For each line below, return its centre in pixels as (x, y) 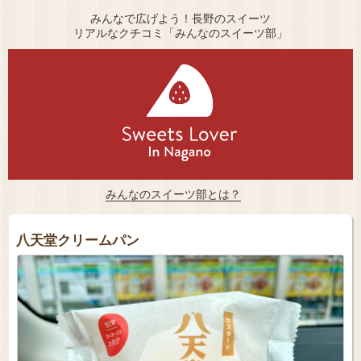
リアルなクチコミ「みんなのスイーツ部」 (180, 33)
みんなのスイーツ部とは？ (173, 194)
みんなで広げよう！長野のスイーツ (180, 19)
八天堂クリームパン (77, 240)
